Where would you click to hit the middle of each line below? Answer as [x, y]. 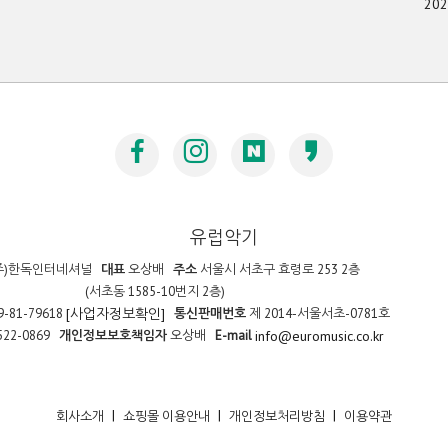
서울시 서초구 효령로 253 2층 [278, 270]
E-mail [233, 336]
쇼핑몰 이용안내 [166, 416]
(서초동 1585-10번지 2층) [154, 292]
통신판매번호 [209, 314]
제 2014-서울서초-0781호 [317, 314]
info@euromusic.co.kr [319, 336]
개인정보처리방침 [277, 416]
